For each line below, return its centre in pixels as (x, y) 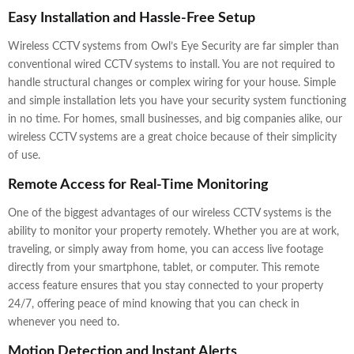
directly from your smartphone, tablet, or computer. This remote (164, 268)
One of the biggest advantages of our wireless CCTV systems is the (169, 214)
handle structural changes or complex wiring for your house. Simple (172, 83)
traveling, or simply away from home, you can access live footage (166, 250)
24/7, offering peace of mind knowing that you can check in (154, 305)
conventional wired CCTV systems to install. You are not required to (171, 65)
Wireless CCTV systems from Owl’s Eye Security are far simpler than (173, 47)
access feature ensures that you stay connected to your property (166, 286)
